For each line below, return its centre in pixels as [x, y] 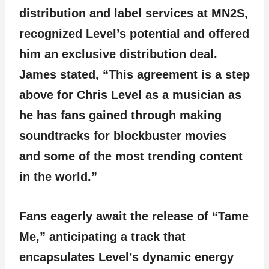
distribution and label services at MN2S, [134, 13]
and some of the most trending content [131, 156]
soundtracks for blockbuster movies [123, 136]
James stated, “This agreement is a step [134, 74]
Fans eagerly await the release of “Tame [134, 216]
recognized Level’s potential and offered [134, 34]
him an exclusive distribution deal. [118, 54]
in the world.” [58, 177]
